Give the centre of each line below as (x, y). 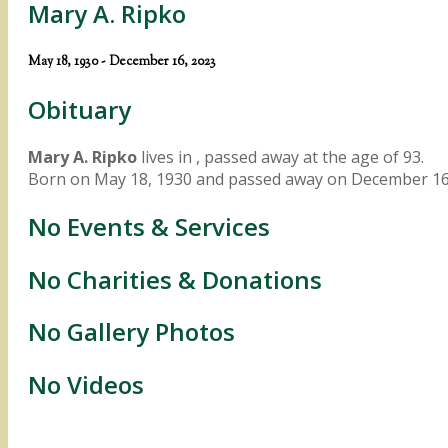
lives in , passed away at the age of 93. (280, 156)
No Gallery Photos (131, 332)
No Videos (86, 385)
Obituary (79, 109)
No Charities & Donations (175, 279)
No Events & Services (149, 226)
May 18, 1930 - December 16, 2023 (122, 61)
